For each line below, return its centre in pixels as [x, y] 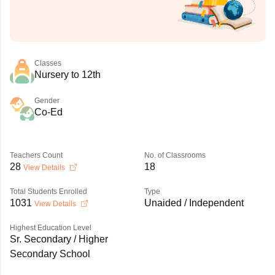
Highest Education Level [50, 228]
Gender [47, 101]
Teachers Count [36, 155]
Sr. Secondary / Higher [59, 239]
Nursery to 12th [67, 75]
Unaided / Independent [194, 203]
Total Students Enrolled [48, 192]
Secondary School [50, 254]
